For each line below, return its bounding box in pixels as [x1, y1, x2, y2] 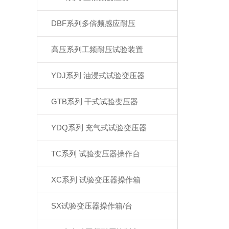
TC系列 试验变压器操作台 [51, 149, 141, 158]
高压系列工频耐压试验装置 [51, 45, 144, 54]
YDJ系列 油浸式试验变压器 [51, 71, 145, 80]
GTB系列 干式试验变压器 [51, 97, 139, 106]
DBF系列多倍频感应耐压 [51, 19, 136, 28]
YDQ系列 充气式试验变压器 [51, 123, 147, 132]
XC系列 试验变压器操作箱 [51, 175, 141, 184]
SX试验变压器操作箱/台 [51, 201, 133, 210]
